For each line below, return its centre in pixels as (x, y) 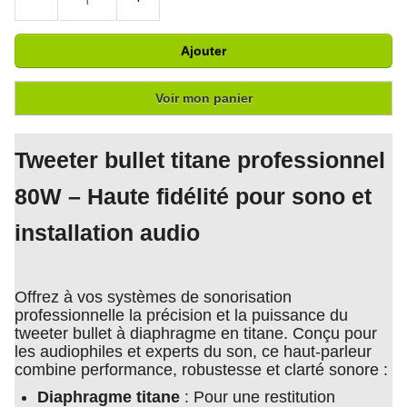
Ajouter (203, 51)
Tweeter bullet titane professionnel (200, 161)
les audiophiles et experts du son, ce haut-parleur (193, 352)
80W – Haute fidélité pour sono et (193, 197)
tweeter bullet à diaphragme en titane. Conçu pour (196, 334)
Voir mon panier (203, 99)
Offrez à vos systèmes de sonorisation (153, 298)
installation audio (107, 233)
